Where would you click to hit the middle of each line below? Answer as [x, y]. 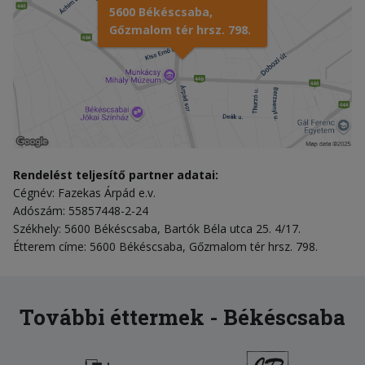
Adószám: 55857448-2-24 [81, 211]
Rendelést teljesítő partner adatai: [116, 175]
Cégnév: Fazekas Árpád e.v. [84, 193]
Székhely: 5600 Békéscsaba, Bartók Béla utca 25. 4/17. [157, 229]
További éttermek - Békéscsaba [182, 317]
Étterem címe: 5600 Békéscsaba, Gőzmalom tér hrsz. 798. [165, 247]
